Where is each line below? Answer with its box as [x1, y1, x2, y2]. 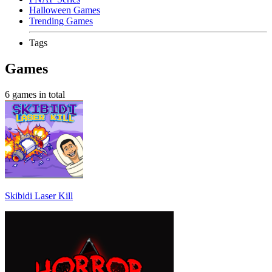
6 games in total [5, 89, 65, 100]
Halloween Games [29, 5, 100, 15]
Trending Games [29, 16, 93, 26]
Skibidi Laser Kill [5, 190, 73, 201]
